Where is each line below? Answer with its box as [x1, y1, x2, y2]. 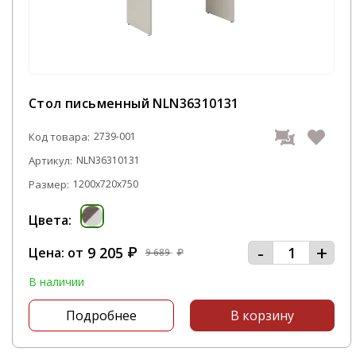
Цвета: [29, 211, 72, 229]
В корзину [230, 307, 294, 324]
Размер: [29, 177, 69, 192]
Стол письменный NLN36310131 [29, 95, 239, 112]
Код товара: [29, 130, 90, 144]
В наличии [29, 274, 84, 289]
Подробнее [65, 307, 137, 324]
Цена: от [29, 244, 83, 261]
